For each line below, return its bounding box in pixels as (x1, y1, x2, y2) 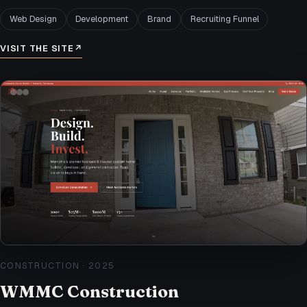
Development (75, 12, 129, 25)
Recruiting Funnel (190, 12, 259, 25)
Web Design (9, 12, 57, 25)
